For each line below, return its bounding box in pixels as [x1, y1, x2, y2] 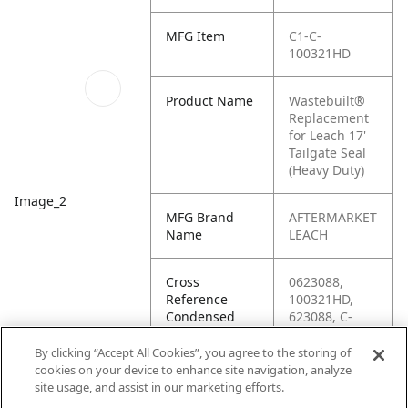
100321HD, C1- [289, 325, 378, 342]
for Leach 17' [289, 127, 367, 144]
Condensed [166, 308, 236, 325]
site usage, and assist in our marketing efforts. [35, 379, 285, 395]
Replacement [289, 109, 370, 127]
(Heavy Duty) [289, 161, 365, 178]
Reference [166, 291, 229, 308]
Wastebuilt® [289, 92, 366, 109]
